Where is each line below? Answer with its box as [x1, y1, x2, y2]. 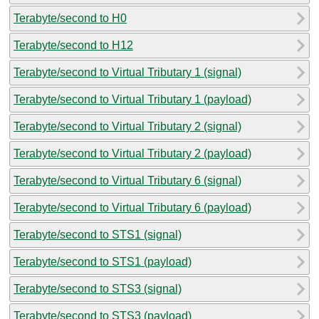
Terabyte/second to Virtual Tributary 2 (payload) [14, 147, 251, 159]
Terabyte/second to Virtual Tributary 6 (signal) [14, 174, 241, 187]
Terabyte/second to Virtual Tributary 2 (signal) [14, 120, 241, 132]
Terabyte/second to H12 [14, 38, 133, 51]
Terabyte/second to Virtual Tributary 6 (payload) [14, 201, 251, 214]
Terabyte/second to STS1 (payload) [14, 255, 192, 268]
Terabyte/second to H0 [14, 11, 127, 24]
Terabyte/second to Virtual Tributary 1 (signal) [14, 66, 241, 78]
